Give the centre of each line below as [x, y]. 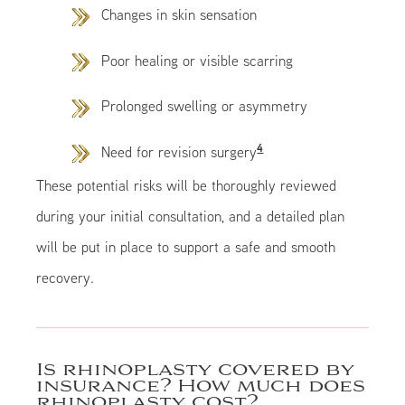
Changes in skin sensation [179, 15]
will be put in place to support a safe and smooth [186, 247]
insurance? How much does [201, 387]
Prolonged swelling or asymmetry [205, 106]
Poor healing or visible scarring [198, 60]
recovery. [66, 278]
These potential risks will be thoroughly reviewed [187, 186]
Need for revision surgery [179, 151]
